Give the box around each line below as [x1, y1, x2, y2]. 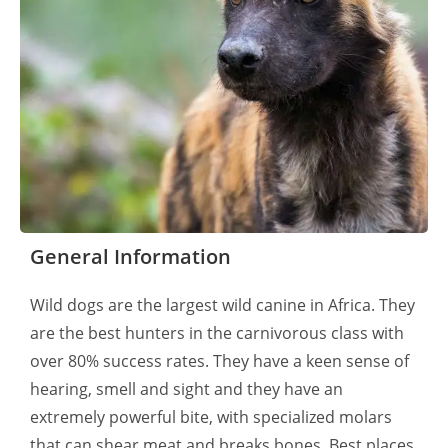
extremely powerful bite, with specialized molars [30, 406, 392, 428]
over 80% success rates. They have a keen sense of [30, 350, 409, 372]
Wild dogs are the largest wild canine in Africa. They [30, 294, 415, 316]
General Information [30, 243, 231, 270]
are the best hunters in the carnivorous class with [30, 322, 404, 344]
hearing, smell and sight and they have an [30, 378, 343, 400]
